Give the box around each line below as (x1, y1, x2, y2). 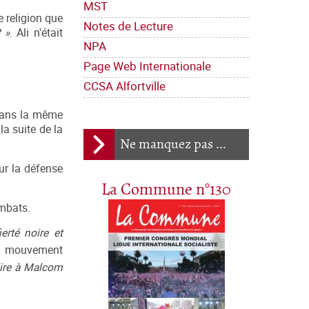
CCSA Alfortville (83, 78, 166, 94)
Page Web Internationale (83, 58, 211, 74)
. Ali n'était (9, 26, 63, 41)
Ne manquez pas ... (120, 137, 226, 153)
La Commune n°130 (101, 181, 231, 200)
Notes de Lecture (83, 18, 173, 34)
